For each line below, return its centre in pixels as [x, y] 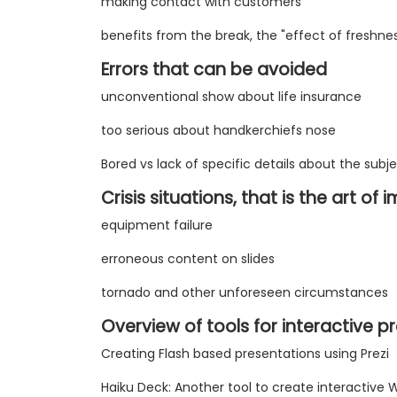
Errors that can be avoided [214, 70]
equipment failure [157, 226]
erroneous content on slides [188, 259]
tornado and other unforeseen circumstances [245, 293]
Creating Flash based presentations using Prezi [245, 354]
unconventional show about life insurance [231, 97]
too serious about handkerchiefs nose [218, 131]
